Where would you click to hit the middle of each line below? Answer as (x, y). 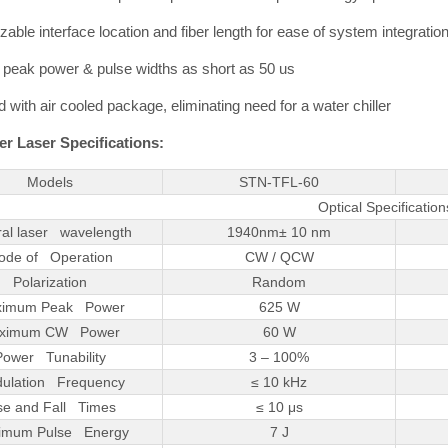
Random (279, 282)
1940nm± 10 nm (279, 232)
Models (49, 182)
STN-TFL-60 (279, 182)
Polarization (49, 282)
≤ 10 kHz (279, 382)
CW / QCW (279, 257)
